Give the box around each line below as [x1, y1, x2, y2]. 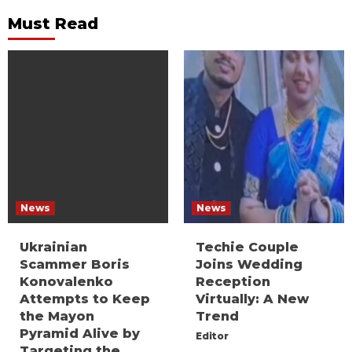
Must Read [8, 13, 98, 33]
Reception [196, 273, 270, 289]
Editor [196, 329, 229, 342]
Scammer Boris [20, 256, 130, 272]
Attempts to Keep [20, 291, 150, 306]
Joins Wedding [196, 256, 302, 272]
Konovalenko [20, 273, 113, 289]
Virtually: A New [196, 291, 309, 306]
